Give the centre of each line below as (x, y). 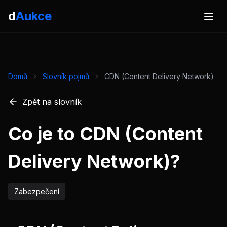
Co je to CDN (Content (105, 134)
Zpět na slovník (52, 102)
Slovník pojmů (66, 76)
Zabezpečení (37, 191)
